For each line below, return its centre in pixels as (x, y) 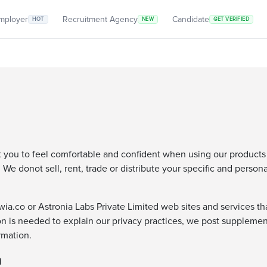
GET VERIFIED (232, 19)
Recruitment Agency (100, 19)
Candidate (191, 19)
